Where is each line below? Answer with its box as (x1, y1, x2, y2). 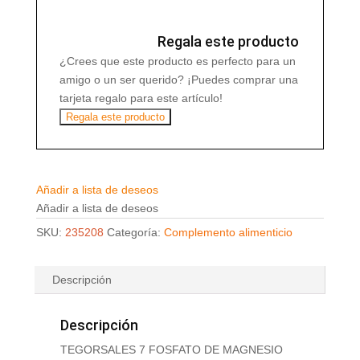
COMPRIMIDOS (35, 11, 117, 24)
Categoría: (106, 226, 164, 239)
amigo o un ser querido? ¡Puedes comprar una (59, 73, 298, 87)
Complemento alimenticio (163, 226, 292, 239)
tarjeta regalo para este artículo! (59, 92, 223, 105)
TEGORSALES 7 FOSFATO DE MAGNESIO (59, 343, 283, 357)
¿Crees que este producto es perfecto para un (59, 55, 296, 68)
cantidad (35, 30, 79, 43)
